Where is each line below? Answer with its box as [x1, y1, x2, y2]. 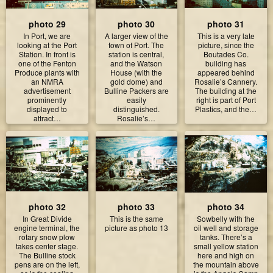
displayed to [27, 104, 68, 115]
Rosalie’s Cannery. [194, 76, 258, 87]
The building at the [195, 85, 257, 96]
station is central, [108, 49, 165, 60]
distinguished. [113, 104, 160, 115]
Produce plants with [14, 67, 80, 78]
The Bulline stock [18, 249, 76, 260]
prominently [27, 94, 67, 105]
